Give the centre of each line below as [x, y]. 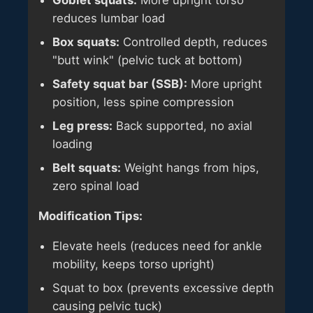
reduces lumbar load [109, 19]
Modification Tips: [90, 216]
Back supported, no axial [182, 126]
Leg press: [82, 126]
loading [72, 144]
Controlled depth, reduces [194, 42]
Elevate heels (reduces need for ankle [157, 246]
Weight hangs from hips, [190, 168]
